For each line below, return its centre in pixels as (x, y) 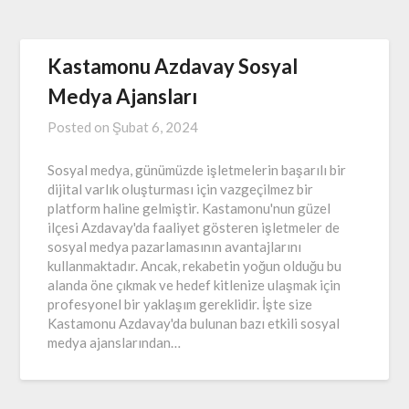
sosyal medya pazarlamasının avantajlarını (175, 246)
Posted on (80, 126)
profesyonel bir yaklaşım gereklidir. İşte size (180, 304)
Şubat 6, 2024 (156, 126)
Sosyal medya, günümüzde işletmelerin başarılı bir (197, 169)
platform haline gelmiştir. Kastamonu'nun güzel (189, 208)
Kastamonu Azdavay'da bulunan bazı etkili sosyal (194, 323)
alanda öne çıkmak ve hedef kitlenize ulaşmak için (194, 284)
